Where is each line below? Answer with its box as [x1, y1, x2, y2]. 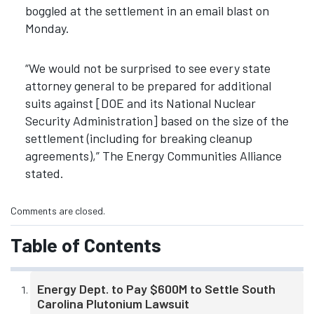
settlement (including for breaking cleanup [25, 130, 252, 146]
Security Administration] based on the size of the [25, 112, 289, 128]
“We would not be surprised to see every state [25, 60, 271, 76]
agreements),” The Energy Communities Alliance [25, 147, 282, 163]
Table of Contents [11, 232, 161, 257]
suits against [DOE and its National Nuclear [25, 95, 256, 111]
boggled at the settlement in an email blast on [25, 3, 269, 19]
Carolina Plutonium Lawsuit [37, 296, 189, 312]
